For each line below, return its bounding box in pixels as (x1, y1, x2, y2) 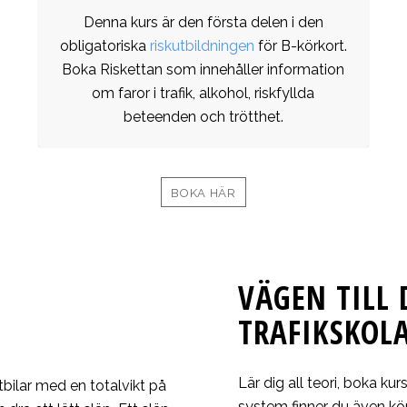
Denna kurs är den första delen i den (83, 14, 323, 32)
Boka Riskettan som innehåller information (62, 61, 345, 79)
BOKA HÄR (171, 186, 236, 201)
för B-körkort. (253, 37, 347, 55)
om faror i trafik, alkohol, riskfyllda (92, 84, 315, 103)
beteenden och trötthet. (123, 108, 283, 126)
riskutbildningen (149, 37, 254, 55)
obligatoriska (59, 37, 150, 55)
